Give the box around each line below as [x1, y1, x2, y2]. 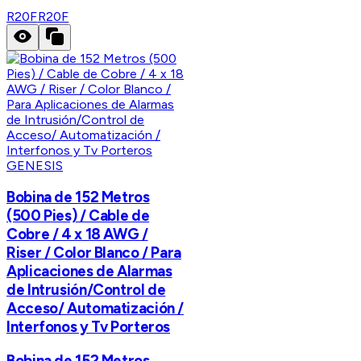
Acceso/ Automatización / [6, 299, 185, 318]
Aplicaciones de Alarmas [6, 262, 172, 281]
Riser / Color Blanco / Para [6, 243, 181, 263]
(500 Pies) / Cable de [6, 206, 150, 226]
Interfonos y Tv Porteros [6, 317, 171, 337]
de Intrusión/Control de [6, 280, 166, 300]
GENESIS [6, 157, 64, 173]
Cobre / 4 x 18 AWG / [6, 225, 148, 244]
